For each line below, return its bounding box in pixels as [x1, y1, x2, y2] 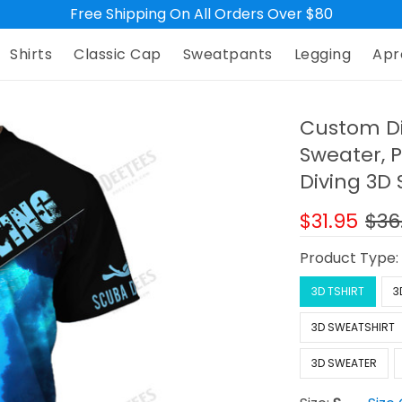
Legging [293, 44, 352, 66]
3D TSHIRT [311, 284, 365, 300]
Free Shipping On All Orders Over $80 [69, 4, 333, 24]
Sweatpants [182, 44, 273, 66]
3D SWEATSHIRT [311, 319, 396, 336]
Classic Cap [74, 44, 162, 66]
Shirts [10, 44, 53, 66]
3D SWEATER [311, 355, 378, 371]
